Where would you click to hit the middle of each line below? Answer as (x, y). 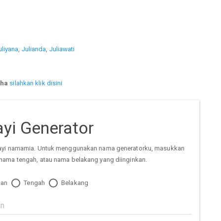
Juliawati (62, 49)
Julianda (34, 49)
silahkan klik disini (36, 83)
